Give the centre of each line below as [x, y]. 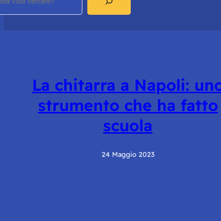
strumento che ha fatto [128, 105]
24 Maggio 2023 [128, 154]
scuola [128, 126]
